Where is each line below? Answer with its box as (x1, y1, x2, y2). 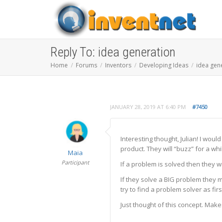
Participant (61, 159, 89, 166)
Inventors (105, 61, 131, 69)
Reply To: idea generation (51, 45, 175, 59)
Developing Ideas (139, 61, 188, 69)
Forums (76, 61, 97, 69)
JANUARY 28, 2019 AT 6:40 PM (110, 103, 186, 111)
